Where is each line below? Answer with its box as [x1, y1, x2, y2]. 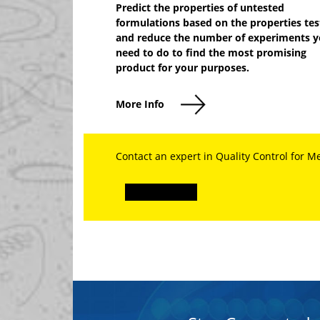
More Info [116, 96, 164, 111]
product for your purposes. [116, 60, 249, 74]
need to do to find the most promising [116, 45, 306, 59]
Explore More [125, 184, 197, 200]
